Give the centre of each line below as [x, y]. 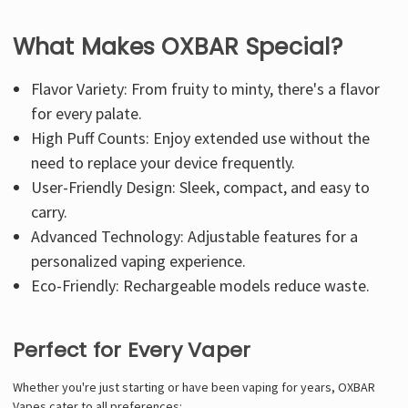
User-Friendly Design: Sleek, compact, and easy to [201, 187]
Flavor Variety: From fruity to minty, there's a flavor [206, 88]
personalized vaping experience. [139, 260]
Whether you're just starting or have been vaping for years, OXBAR [194, 387]
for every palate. [87, 113]
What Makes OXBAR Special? [177, 46]
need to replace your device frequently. [163, 162]
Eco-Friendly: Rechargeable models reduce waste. [201, 285]
